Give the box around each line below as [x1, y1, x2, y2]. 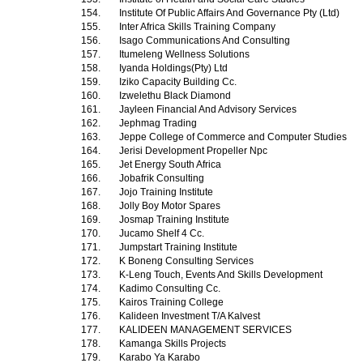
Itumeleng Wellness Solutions [119, 49, 252, 60]
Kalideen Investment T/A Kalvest [119, 310, 263, 322]
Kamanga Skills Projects [119, 338, 228, 349]
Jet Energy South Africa [119, 159, 224, 170]
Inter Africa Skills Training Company [119, 21, 278, 32]
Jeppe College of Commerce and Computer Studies [119, 131, 349, 143]
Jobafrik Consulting [119, 173, 207, 184]
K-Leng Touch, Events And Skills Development [119, 269, 325, 280]
